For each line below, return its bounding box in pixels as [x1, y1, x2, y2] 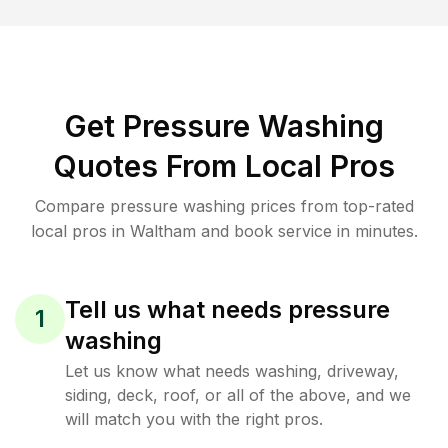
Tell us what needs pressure [65, 295, 390, 324]
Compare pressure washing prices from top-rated [34, 196, 414, 216]
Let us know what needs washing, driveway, [65, 361, 399, 381]
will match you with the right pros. [65, 409, 323, 429]
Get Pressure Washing [64, 108, 384, 144]
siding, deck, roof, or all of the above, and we [65, 385, 411, 405]
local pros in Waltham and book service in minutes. [30, 221, 418, 241]
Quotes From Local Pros [53, 148, 395, 184]
